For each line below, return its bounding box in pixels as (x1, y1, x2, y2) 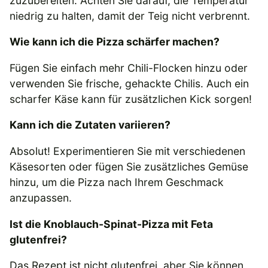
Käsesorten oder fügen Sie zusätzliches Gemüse (10, 160, 248, 173)
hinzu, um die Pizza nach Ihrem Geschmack (10, 175, 224, 188)
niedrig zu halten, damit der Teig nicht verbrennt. (10, 9, 250, 22)
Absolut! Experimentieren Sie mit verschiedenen (10, 144, 245, 157)
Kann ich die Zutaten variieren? (10, 118, 170, 132)
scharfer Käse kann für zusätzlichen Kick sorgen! (10, 92, 252, 105)
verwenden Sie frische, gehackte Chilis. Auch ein (10, 77, 249, 90)
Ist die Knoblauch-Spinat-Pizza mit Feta (10, 217, 213, 230)
